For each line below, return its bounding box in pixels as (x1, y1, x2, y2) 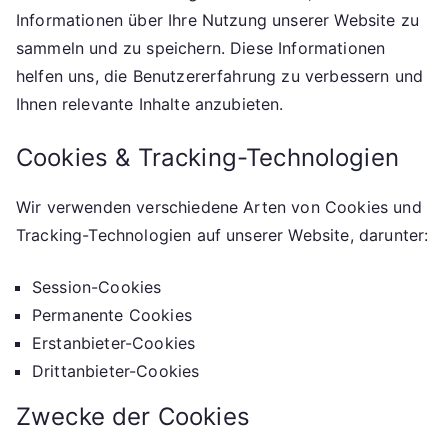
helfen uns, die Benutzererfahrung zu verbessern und (16, 66, 424, 86)
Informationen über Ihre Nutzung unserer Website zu (16, 10, 420, 30)
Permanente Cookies (32, 305, 192, 325)
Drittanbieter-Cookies (32, 361, 200, 381)
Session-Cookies (32, 277, 162, 297)
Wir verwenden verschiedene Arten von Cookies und (16, 197, 422, 217)
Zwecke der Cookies (16, 402, 250, 431)
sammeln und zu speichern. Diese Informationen (16, 38, 386, 58)
